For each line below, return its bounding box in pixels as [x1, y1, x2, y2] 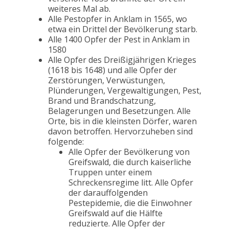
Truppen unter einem [68, 167, 152, 178]
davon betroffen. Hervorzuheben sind [48, 126, 193, 138]
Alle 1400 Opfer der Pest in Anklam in [48, 34, 190, 45]
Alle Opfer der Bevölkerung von [68, 146, 190, 158]
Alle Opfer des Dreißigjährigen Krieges [48, 54, 196, 66]
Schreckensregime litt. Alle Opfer [68, 177, 193, 189]
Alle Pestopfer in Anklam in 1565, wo [48, 13, 187, 25]
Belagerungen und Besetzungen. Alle [48, 105, 191, 117]
